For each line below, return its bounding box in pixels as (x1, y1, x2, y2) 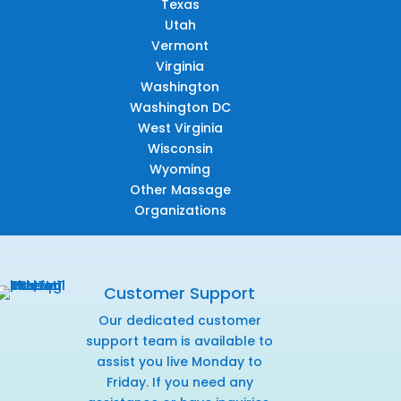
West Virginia (137, 118, 223, 137)
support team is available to (86, 331, 274, 350)
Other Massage (129, 180, 231, 199)
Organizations (133, 200, 226, 219)
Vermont (151, 36, 209, 55)
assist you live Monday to (97, 352, 263, 371)
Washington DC (129, 98, 231, 116)
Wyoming (149, 159, 211, 178)
